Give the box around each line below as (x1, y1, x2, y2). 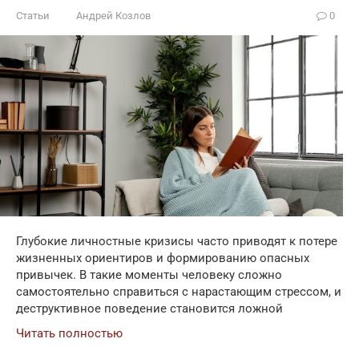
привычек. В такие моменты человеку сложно (16, 267, 282, 282)
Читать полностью (16, 325, 123, 341)
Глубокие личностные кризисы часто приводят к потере (16, 233, 337, 248)
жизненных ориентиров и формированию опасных (16, 250, 309, 265)
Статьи (16, 10, 50, 22)
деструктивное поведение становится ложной (16, 301, 283, 316)
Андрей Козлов (76, 10, 151, 22)
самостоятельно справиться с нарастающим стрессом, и (16, 284, 341, 299)
